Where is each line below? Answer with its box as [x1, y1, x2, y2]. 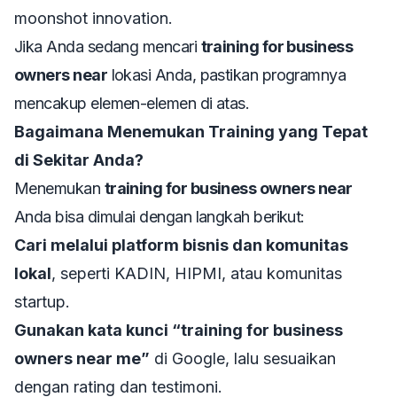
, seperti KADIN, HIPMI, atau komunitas [51, 264, 342, 284]
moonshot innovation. [14, 9, 173, 28]
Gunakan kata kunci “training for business [14, 321, 343, 340]
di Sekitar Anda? [14, 151, 144, 170]
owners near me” [14, 349, 150, 369]
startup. [14, 292, 70, 312]
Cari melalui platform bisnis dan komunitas [14, 236, 348, 255]
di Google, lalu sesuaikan [150, 349, 336, 369]
